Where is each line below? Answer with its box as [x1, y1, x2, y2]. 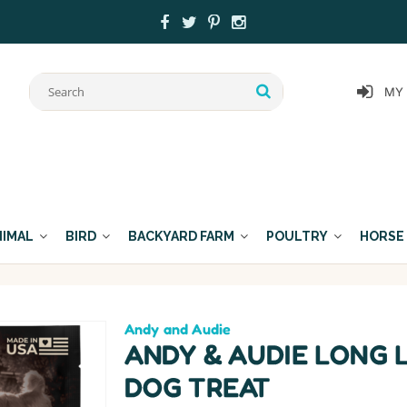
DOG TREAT [124, 370, 271, 403]
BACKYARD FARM [128, 229, 234, 244]
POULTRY [266, 229, 328, 244]
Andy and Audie [124, 319, 232, 338]
